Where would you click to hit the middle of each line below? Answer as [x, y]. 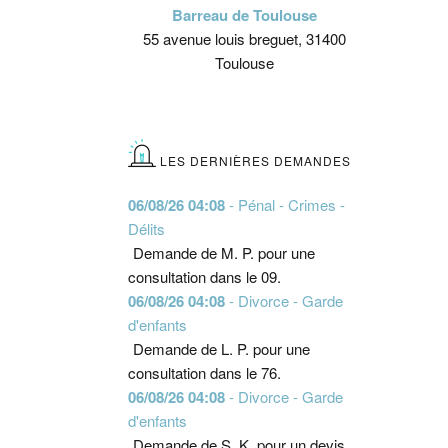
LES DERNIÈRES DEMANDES [255, 160]
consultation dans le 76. [204, 372]
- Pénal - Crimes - [284, 204]
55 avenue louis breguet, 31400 [245, 38]
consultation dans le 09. [204, 276]
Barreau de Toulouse [245, 15]
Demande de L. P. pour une [221, 348]
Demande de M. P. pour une [223, 252]
